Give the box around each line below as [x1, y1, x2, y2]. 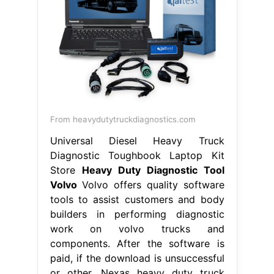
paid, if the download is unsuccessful [50, 251, 224, 264]
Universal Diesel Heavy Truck [50, 134, 224, 147]
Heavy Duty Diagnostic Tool [81, 163, 224, 176]
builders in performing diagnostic [50, 207, 224, 220]
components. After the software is [50, 237, 224, 250]
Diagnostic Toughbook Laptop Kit [50, 149, 224, 161]
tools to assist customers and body [50, 193, 224, 206]
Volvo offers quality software [76, 178, 224, 191]
